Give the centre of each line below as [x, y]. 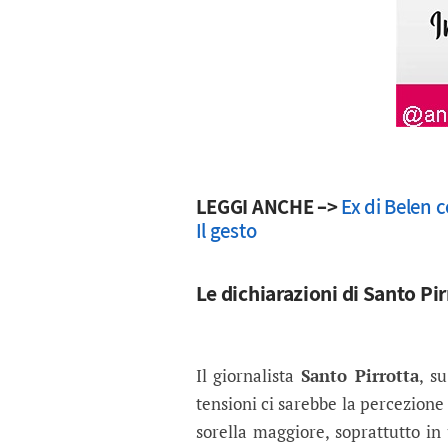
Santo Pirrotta [360, 376]
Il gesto [226, 231]
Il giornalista [248, 376]
